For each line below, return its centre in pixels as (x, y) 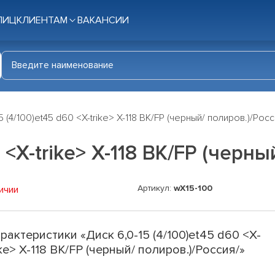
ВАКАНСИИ (103, 20)
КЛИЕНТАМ (42, 20)
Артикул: (156, 188)
